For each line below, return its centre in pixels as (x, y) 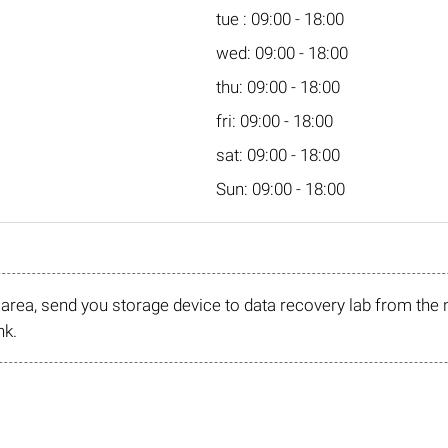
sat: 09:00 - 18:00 (278, 155)
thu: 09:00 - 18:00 (278, 87)
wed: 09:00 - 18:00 (282, 53)
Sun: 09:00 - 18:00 (280, 189)
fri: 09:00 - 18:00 (274, 121)
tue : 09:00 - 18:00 (280, 19)
